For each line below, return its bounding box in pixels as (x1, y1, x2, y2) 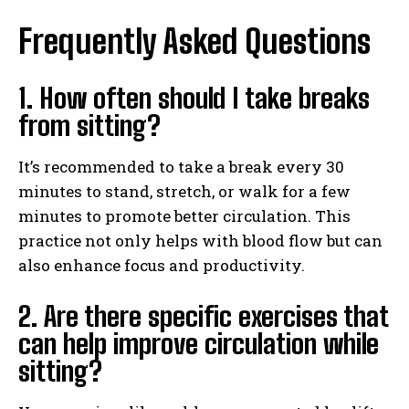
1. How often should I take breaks (18, 80, 370, 114)
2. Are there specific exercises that (18, 299, 388, 332)
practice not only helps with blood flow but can (18, 229, 383, 251)
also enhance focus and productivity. (18, 254, 305, 276)
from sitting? (18, 108, 161, 142)
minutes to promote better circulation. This (18, 204, 351, 226)
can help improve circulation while (18, 326, 379, 360)
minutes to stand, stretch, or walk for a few (18, 180, 351, 202)
